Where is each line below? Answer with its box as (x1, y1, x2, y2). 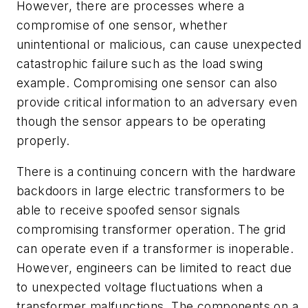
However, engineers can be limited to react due (16, 261, 292, 276)
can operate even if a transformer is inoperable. (16, 241, 294, 256)
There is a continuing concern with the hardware (16, 164, 296, 179)
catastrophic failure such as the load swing (16, 56, 263, 71)
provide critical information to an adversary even (16, 94, 298, 109)
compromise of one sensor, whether (16, 17, 228, 32)
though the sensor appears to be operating (16, 113, 266, 129)
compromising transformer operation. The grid (16, 222, 286, 237)
